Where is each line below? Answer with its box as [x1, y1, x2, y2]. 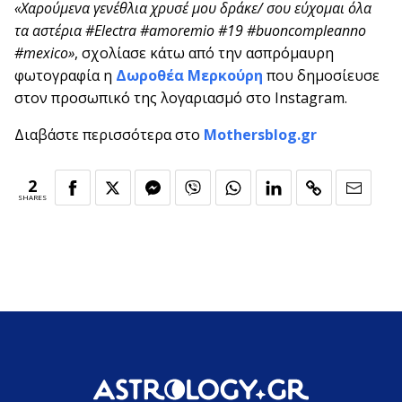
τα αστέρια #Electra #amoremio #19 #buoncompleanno [14, 21, 366, 41]
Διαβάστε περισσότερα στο [14, 125, 204, 145]
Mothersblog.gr [204, 125, 317, 145]
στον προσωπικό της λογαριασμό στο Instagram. [14, 88, 347, 109]
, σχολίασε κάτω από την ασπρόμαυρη [74, 43, 334, 64]
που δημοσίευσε [267, 66, 380, 86]
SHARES [18, 192, 47, 203]
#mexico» [14, 43, 74, 64]
